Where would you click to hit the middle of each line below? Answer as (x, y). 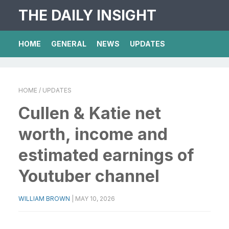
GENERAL (69, 44)
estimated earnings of (106, 155)
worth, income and (93, 134)
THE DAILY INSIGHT (87, 15)
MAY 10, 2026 (95, 199)
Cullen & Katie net (90, 113)
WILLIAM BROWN (44, 199)
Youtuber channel (89, 176)
